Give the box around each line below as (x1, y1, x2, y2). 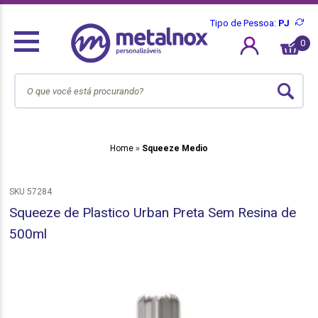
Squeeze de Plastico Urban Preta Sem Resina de (9, 204, 297, 221)
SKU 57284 (9, 187, 53, 197)
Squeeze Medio (142, 143, 208, 154)
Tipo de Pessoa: (210, 17, 278, 28)
